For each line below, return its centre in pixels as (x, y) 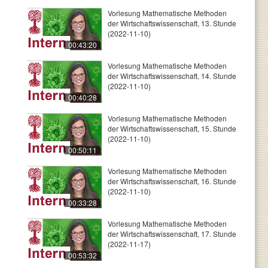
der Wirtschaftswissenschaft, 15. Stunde (172, 128)
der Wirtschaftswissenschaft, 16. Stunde (172, 181)
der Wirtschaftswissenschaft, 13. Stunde (172, 23)
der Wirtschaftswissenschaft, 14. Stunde (172, 76)
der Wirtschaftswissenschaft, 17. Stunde (172, 234)
